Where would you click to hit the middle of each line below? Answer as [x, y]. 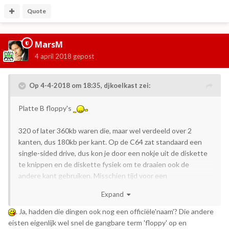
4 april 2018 [53, 56]
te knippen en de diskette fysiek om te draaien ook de [104, 165]
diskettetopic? [42, 187]
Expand [114, 194]
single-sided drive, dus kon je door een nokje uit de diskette [113, 153]
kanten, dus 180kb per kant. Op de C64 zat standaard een [110, 142]
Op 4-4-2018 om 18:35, [66, 86]
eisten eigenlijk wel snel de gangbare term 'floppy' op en [97, 223]
